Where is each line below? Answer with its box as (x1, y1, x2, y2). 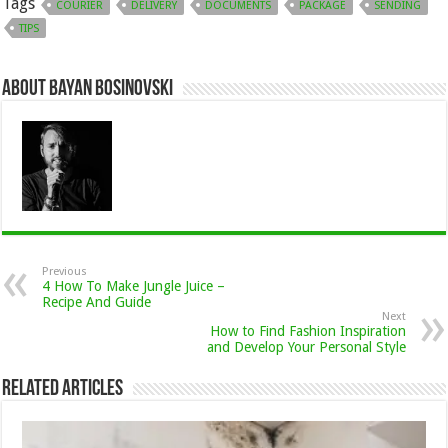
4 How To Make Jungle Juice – (42, 278, 226, 295)
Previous (42, 265, 88, 279)
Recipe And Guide (42, 294, 152, 311)
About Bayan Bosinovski (2, 78, 174, 102)
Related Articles (2, 378, 124, 402)
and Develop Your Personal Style (206, 339, 406, 356)
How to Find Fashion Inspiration (209, 323, 406, 340)
